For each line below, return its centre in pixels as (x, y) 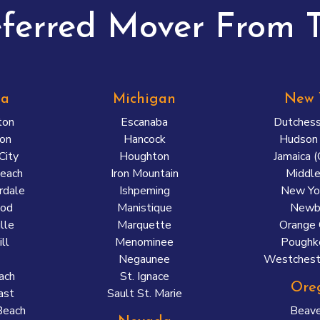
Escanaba (145, 122)
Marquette (145, 225)
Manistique (144, 208)
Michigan (145, 99)
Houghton (145, 156)
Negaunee (145, 259)
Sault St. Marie (144, 294)
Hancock (144, 139)
